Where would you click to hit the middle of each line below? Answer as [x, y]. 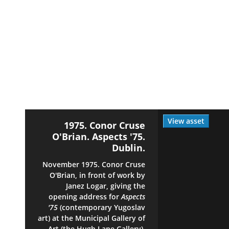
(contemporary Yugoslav [101, 207]
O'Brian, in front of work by [97, 175]
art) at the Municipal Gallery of [91, 218]
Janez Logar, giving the [106, 186]
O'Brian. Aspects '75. [99, 137]
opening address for [85, 196]
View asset [186, 121]
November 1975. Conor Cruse [94, 164]
